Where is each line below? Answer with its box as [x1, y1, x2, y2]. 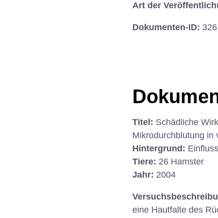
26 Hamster [159, 156, 204, 166]
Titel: [132, 117, 156, 127]
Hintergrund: [132, 143, 188, 153]
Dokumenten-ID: [132, 22, 202, 33]
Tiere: [132, 156, 159, 166]
